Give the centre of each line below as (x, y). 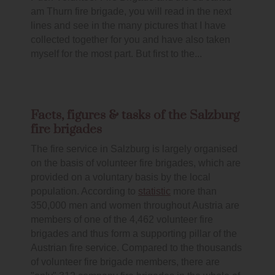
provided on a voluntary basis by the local (121, 177)
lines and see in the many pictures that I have (128, 26)
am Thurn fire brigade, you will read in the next (131, 12)
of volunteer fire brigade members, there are (125, 262)
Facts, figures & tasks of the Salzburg (135, 116)
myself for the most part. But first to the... (116, 54)
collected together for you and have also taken (130, 40)
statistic (154, 192)
